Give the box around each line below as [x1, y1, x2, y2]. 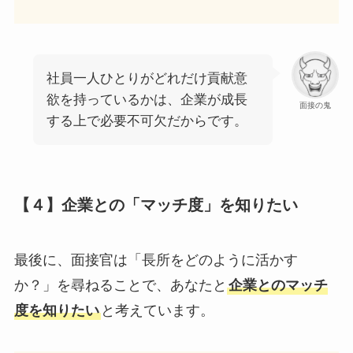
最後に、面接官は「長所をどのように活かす [13, 251, 298, 268]
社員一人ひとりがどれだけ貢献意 [46, 71, 247, 87]
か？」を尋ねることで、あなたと [13, 277, 227, 293]
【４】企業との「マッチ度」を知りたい [13, 196, 298, 214]
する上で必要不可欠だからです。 [46, 113, 247, 129]
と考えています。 [100, 302, 214, 318]
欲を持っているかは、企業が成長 [46, 92, 247, 108]
